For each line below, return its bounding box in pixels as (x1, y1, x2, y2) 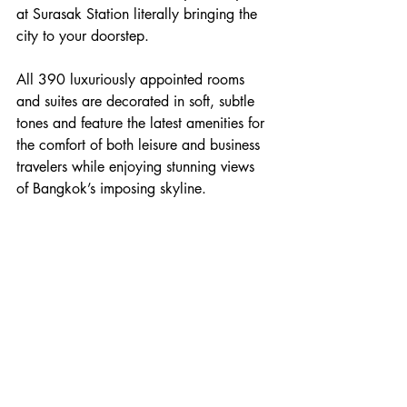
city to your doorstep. (16, 26, 149, 46)
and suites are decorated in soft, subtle (16, 92, 259, 112)
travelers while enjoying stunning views (16, 157, 259, 177)
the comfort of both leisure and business (16, 135, 264, 155)
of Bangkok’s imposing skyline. (16, 179, 206, 199)
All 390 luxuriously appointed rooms (16, 70, 249, 90)
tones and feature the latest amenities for (16, 114, 269, 134)
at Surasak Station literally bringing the (16, 5, 262, 25)
